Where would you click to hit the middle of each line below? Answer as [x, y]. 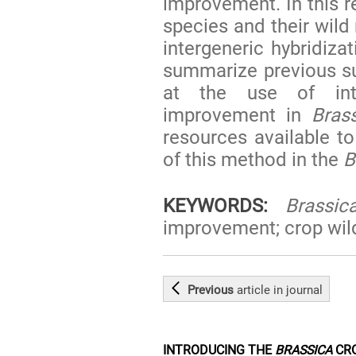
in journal [297, 290]
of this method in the [253, 159]
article [254, 290]
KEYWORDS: [216, 205]
